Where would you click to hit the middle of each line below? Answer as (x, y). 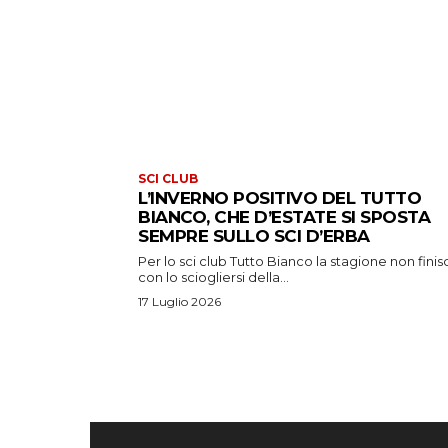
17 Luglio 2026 (179, 301)
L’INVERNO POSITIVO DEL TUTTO (279, 197)
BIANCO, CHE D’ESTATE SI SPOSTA (284, 216)
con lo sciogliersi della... (213, 276)
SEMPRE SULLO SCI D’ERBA (254, 235)
